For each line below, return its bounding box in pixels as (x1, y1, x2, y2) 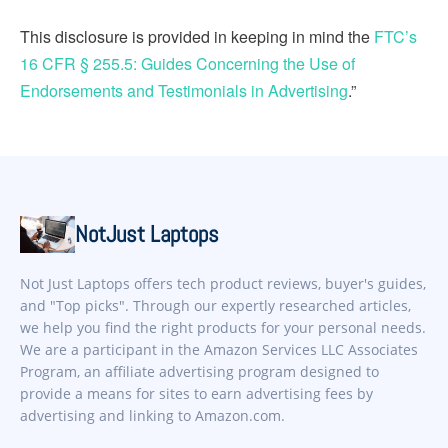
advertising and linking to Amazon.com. (20, 406, 285, 426)
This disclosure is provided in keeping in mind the (20, 25, 374, 49)
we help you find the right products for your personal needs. (20, 318, 426, 338)
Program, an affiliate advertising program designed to (20, 362, 379, 382)
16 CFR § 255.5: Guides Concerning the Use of (20, 52, 355, 76)
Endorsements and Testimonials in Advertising (20, 79, 348, 103)
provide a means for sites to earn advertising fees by (20, 384, 373, 404)
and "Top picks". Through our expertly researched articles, (20, 296, 411, 316)
